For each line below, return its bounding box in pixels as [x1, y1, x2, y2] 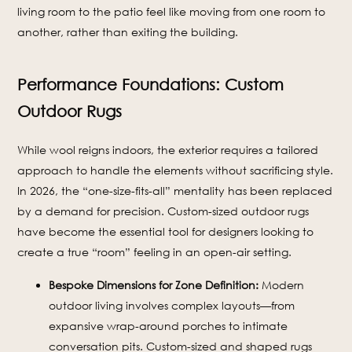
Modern [258, 278, 305, 292]
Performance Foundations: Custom [17, 75, 284, 94]
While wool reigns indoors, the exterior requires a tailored [17, 143, 319, 157]
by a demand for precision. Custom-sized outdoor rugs [17, 204, 310, 218]
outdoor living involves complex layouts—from [49, 299, 295, 313]
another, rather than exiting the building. [17, 25, 239, 39]
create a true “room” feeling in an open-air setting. [17, 245, 292, 259]
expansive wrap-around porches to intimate [49, 319, 288, 333]
